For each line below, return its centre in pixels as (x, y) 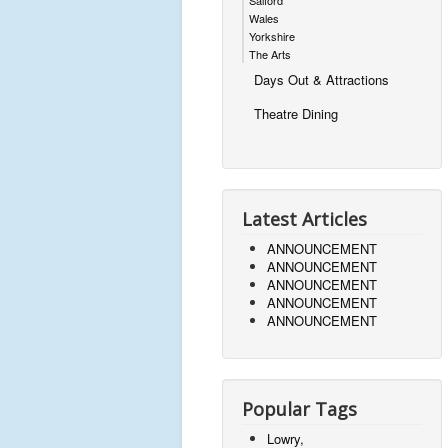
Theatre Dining (296, 113)
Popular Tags (299, 408)
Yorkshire (272, 35)
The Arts (270, 53)
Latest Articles (304, 218)
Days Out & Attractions (321, 79)
